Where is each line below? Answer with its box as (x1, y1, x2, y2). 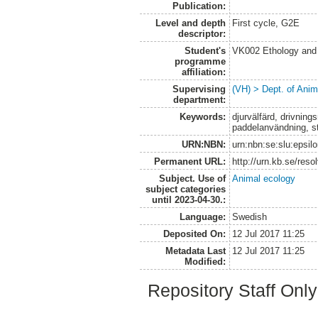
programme (174, 56, 226, 67)
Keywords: (179, 111, 226, 123)
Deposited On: (163, 229, 226, 240)
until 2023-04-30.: (151, 194, 226, 206)
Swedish (232, 212, 268, 223)
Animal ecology (232, 173, 296, 185)
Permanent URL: (153, 156, 226, 168)
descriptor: (177, 28, 226, 40)
